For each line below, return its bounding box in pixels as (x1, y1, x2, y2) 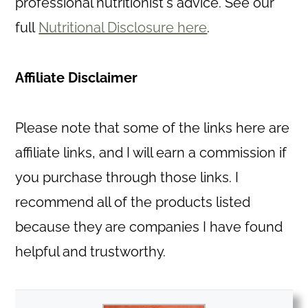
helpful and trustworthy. (15, 243, 166, 261)
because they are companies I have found (15, 219, 283, 236)
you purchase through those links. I (15, 169, 239, 186)
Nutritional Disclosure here (38, 19, 208, 36)
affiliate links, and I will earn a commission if (15, 144, 287, 162)
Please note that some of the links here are (15, 120, 290, 137)
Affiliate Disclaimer (15, 69, 138, 87)
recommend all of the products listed (15, 194, 251, 211)
